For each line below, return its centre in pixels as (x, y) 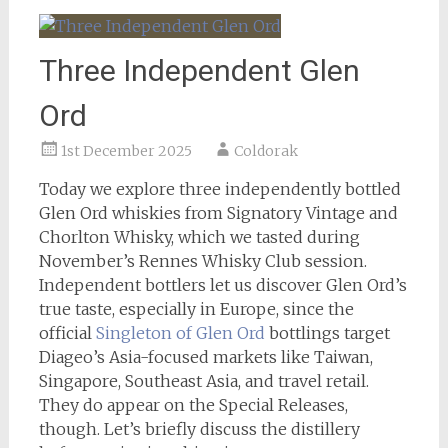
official (67, 332)
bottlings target (327, 332)
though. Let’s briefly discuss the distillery (199, 428)
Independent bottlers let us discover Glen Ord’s (222, 284)
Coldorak (265, 150)
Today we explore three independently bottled (219, 188)
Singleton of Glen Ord (180, 332)
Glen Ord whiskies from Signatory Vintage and (218, 212)
